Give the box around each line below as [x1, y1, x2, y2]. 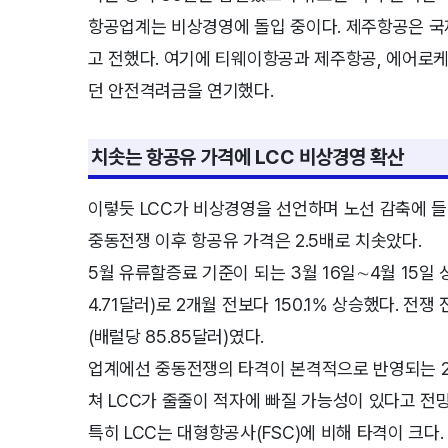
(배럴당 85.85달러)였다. [88, 326, 264, 348]
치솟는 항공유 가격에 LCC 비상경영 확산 [91, 144, 404, 169]
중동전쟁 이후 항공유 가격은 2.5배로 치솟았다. [88, 230, 422, 252]
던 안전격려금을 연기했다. [88, 79, 274, 101]
